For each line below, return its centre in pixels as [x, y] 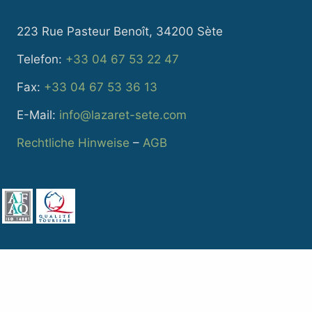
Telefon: [41, 59]
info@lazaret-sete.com [123, 115]
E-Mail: [38, 115]
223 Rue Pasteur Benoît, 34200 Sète [120, 31]
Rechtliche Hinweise [73, 142]
